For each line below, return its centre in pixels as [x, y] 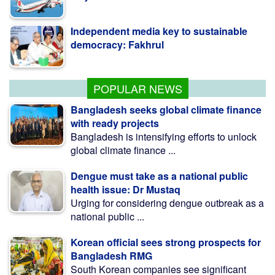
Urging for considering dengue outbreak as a [167, 203]
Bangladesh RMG [111, 256]
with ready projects [115, 123]
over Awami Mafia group [127, 72]
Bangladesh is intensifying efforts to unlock [164, 137]
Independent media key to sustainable [159, 10]
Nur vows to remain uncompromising [157, 59]
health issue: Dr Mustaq [126, 190]
